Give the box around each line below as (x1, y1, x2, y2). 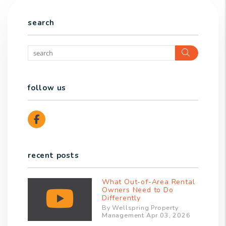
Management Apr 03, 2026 (102, 211, 191, 220)
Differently (102, 193, 141, 203)
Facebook (39, 113, 81, 126)
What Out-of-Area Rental (102, 177, 195, 187)
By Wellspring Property (102, 203, 179, 212)
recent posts (28, 150, 79, 161)
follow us (28, 83, 67, 93)
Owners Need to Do (102, 185, 174, 195)
